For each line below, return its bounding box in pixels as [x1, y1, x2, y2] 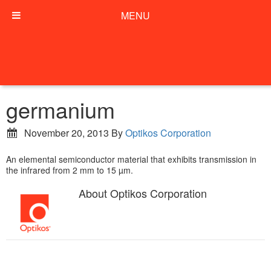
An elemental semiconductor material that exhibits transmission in [6, 153, 256, 165]
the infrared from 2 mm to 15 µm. [6, 164, 133, 176]
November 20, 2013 [24, 126, 109, 140]
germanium [6, 94, 115, 125]
